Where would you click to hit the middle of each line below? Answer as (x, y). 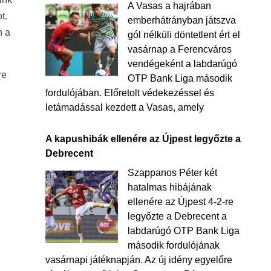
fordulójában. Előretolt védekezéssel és (129, 93)
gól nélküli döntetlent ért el (184, 35)
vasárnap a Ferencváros (179, 49)
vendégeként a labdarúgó (182, 64)
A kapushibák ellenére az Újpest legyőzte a (143, 139)
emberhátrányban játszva (181, 20)
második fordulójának (173, 245)
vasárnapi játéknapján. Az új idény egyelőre (139, 260)
